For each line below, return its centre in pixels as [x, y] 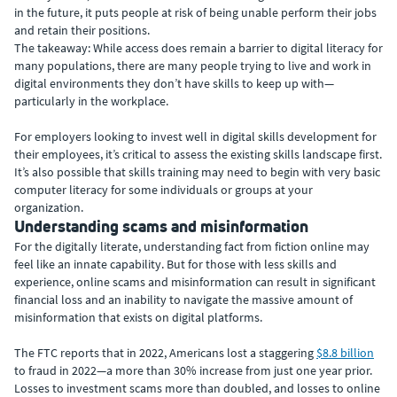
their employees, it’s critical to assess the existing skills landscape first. [198, 154]
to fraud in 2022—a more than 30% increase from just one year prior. [193, 370]
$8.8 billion [345, 353]
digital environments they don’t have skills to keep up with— [174, 83]
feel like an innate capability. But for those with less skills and [175, 264]
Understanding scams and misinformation [161, 226]
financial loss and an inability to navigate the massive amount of [183, 300]
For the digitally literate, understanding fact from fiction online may [192, 246]
